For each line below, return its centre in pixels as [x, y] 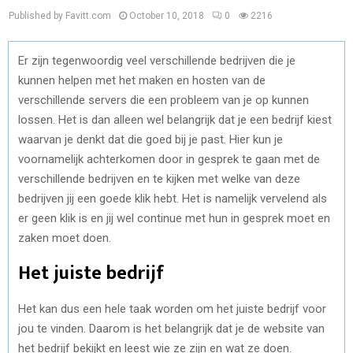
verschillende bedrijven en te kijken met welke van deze [159, 178]
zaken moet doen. [66, 238]
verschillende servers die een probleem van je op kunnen [163, 100]
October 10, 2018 [167, 16]
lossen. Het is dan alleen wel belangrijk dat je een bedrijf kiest [175, 119]
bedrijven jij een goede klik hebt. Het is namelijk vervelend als [173, 198]
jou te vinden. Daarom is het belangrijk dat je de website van [171, 328]
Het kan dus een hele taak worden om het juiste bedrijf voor [172, 308]
